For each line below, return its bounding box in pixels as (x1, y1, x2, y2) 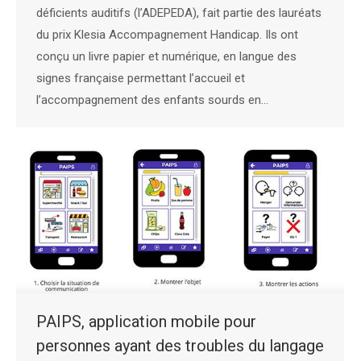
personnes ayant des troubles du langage (36, 335, 324, 355)
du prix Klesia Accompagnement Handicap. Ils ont (36, 27, 298, 43)
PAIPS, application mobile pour (36, 311, 256, 331)
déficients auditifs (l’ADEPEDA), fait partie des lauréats (36, 6, 322, 21)
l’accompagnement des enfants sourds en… (36, 93, 268, 108)
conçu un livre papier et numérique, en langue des (36, 49, 297, 64)
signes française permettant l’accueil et (36, 71, 245, 86)
